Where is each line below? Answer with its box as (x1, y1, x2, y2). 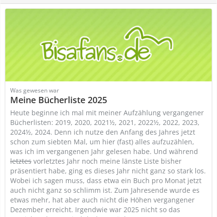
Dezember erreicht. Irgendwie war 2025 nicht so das (10, 205, 180, 214)
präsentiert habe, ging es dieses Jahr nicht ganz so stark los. (10, 166, 206, 175)
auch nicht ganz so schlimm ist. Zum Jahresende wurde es (10, 186, 200, 195)
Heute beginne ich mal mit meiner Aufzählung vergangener (10, 108, 204, 117)
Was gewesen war (10, 86, 59, 94)
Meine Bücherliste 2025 (10, 94, 107, 106)
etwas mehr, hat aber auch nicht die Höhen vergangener (10, 195, 195, 204)
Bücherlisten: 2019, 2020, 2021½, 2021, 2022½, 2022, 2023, (10, 118, 200, 127)
